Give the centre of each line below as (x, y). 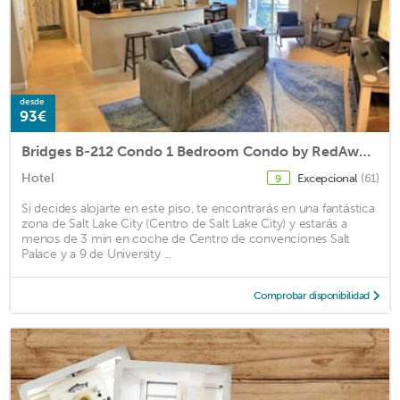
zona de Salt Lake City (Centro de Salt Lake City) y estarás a (184, 224)
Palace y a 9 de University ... (97, 254)
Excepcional (328, 179)
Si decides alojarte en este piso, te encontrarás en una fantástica (198, 209)
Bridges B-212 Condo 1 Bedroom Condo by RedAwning (365, 152)
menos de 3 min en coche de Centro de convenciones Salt (186, 239)
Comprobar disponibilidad (311, 296)
